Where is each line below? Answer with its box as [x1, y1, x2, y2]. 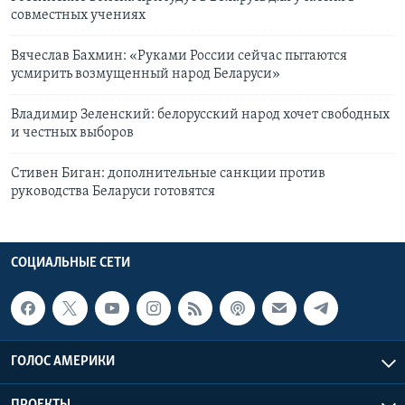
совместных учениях [11, 7, 146, 23]
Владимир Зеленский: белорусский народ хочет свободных [11, 107, 390, 122]
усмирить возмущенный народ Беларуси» [11, 66, 283, 81]
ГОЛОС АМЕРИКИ [11, 354, 115, 370]
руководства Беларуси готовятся [11, 184, 215, 199]
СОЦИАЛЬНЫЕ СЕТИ [11, 255, 130, 270]
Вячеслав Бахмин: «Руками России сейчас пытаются [11, 48, 347, 63]
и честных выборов [11, 125, 137, 140]
